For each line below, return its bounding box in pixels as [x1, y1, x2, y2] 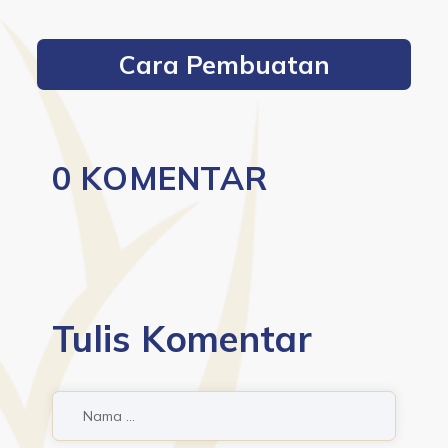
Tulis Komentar [52, 316, 313, 361]
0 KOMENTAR [52, 158, 268, 198]
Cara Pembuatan [118, 49, 330, 80]
